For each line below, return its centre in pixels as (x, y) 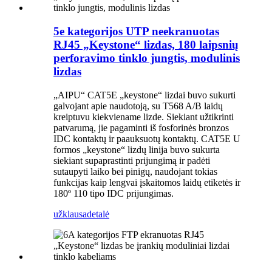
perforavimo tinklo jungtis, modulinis (147, 58)
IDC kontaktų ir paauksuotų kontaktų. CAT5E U (147, 138)
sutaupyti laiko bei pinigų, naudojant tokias (135, 171)
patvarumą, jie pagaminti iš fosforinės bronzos (141, 127)
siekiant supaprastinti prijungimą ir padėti (132, 160)
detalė (98, 214)
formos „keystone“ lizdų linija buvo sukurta (137, 149)
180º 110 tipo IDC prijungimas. (114, 193)
